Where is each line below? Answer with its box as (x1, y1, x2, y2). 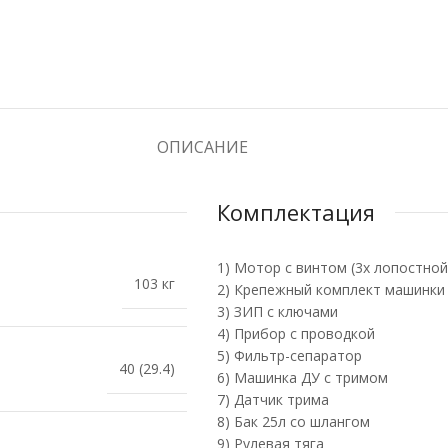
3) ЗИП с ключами (217, 302, 338, 321)
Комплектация (217, 197, 375, 227)
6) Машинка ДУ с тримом (217, 368, 388, 387)
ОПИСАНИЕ (156, 136, 248, 158)
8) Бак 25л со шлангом (217, 412, 370, 431)
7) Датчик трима (217, 390, 329, 409)
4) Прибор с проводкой (217, 324, 375, 343)
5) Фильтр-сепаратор (217, 346, 362, 365)
